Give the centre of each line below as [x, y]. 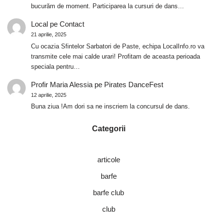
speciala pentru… [55, 66]
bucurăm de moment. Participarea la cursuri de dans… [107, 6]
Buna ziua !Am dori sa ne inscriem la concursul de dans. [110, 107]
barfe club [108, 193]
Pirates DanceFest [133, 84]
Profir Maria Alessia [62, 84]
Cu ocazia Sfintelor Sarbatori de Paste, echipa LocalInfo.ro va [117, 46]
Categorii [108, 129]
